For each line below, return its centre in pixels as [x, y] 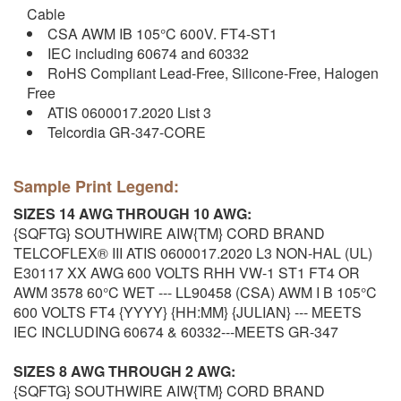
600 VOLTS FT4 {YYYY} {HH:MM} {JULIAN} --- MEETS [188, 312]
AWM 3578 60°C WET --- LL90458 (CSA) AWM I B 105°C [195, 293]
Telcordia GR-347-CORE [127, 132]
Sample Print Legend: [96, 187]
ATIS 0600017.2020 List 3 [129, 113]
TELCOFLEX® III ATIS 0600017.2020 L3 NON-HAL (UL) [193, 253]
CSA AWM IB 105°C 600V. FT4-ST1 [162, 34]
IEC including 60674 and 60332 [148, 54]
